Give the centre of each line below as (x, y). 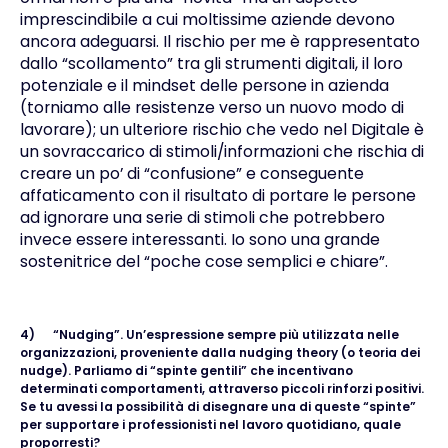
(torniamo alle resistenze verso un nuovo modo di (211, 107)
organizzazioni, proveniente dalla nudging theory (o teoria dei (219, 353)
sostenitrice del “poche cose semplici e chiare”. (203, 261)
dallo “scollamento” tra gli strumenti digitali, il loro (211, 63)
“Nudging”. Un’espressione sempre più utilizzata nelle (225, 335)
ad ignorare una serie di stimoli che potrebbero (202, 217)
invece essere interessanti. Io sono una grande (199, 239)
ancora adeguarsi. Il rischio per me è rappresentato (219, 41)
